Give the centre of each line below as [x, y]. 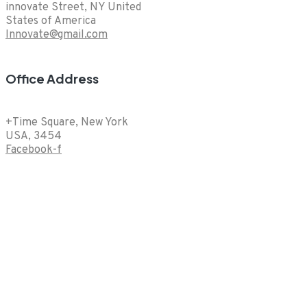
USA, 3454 [34, 136]
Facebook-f [34, 150]
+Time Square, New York [67, 122]
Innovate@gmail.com [57, 35]
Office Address [52, 78]
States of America [51, 21]
